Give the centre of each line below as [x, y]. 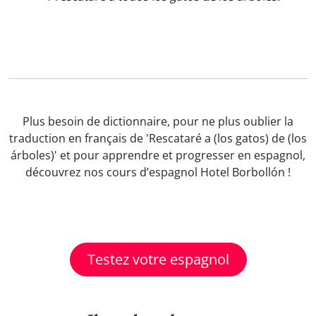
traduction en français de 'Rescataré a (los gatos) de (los [158, 138]
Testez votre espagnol [158, 259]
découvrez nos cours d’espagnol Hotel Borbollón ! [158, 172]
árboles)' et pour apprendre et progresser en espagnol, [158, 155]
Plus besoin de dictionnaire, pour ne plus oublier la [158, 121]
